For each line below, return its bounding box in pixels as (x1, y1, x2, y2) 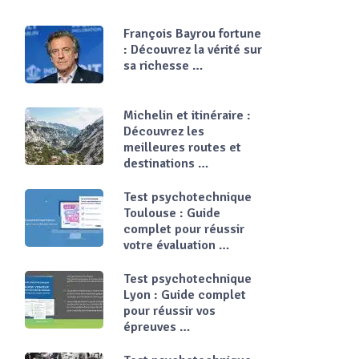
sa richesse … (123, 58, 203, 74)
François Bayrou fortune (123, 26, 261, 42)
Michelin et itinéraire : (123, 107, 251, 123)
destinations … (123, 155, 208, 171)
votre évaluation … (123, 237, 229, 253)
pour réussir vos (123, 303, 216, 319)
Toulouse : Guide (123, 205, 220, 221)
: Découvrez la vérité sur (123, 42, 262, 58)
